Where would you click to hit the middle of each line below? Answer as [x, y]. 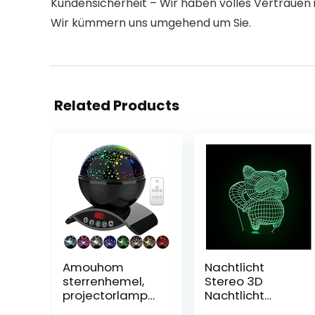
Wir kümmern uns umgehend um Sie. [151, 23]
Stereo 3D [233, 281]
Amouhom [93, 267]
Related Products [117, 105]
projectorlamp [105, 295]
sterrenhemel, [103, 281]
